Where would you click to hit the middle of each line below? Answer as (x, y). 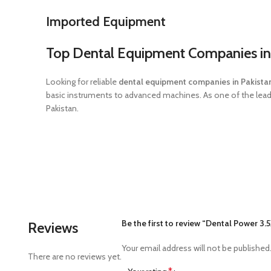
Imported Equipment (106, 21)
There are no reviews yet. (75, 256)
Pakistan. (62, 108)
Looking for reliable (82, 82)
